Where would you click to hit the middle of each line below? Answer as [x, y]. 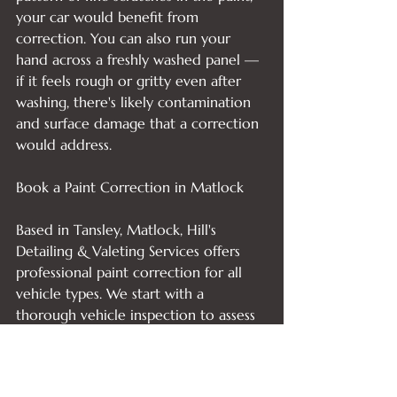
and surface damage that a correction [140, 123]
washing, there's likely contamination [136, 102]
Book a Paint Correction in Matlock [130, 187]
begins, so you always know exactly [130, 357]
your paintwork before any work [122, 336]
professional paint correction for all [131, 272]
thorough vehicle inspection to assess [138, 315]
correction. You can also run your [125, 38]
